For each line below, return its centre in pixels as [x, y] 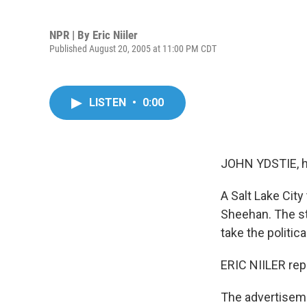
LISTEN [109, 102]
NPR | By [71, 35]
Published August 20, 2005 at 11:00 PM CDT [133, 48]
